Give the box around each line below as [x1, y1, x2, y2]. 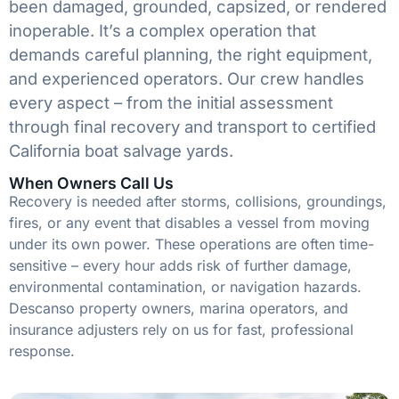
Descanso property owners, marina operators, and [9, 299, 348, 318]
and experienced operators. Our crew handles [9, 68, 364, 88]
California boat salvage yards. [9, 140, 233, 160]
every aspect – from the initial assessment [9, 92, 333, 112]
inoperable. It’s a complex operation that [9, 20, 316, 40]
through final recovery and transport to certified [9, 116, 376, 136]
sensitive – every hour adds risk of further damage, [9, 256, 352, 275]
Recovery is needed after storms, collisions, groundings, [9, 192, 387, 211]
